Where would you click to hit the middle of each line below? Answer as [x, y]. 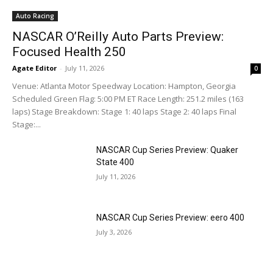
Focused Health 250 [69, 51]
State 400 [115, 162]
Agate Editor [34, 68]
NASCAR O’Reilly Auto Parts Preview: [118, 36]
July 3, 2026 [114, 232]
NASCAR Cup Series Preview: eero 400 [171, 218]
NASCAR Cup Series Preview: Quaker [168, 150]
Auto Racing [35, 16]
